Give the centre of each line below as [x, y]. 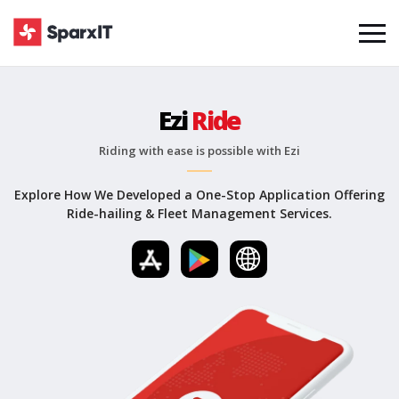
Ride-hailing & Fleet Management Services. [199, 213]
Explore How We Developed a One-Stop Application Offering [199, 195]
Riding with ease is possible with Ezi [199, 151]
